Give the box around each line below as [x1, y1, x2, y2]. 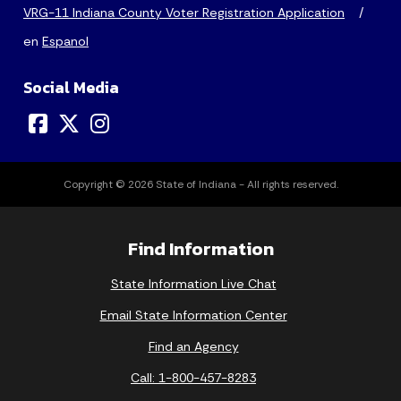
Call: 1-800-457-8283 [131, 369, 256, 386]
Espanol [42, 33, 89, 50]
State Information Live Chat [110, 275, 277, 292]
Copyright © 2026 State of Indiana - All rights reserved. [63, 176, 338, 192]
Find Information [127, 234, 274, 262]
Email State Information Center [99, 306, 287, 323]
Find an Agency [148, 337, 239, 354]
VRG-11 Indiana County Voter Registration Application [23, 4, 345, 21]
